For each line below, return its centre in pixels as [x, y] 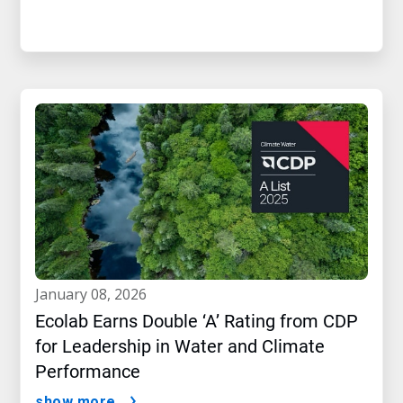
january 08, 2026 [93, 295]
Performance [88, 372]
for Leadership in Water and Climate [180, 347]
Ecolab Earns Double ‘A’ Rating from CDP [197, 322]
